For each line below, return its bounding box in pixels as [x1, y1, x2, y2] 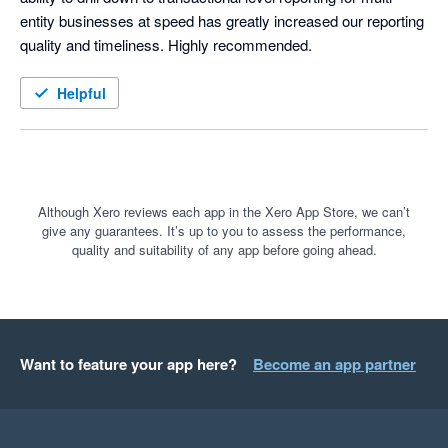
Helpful [57, 83, 106, 104]
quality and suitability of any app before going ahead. [71, 240, 377, 260]
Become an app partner [253, 353, 416, 376]
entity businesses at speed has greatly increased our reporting [20, 10, 424, 32]
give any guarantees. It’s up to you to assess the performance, [42, 221, 406, 241]
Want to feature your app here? [20, 353, 237, 376]
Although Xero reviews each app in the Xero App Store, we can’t [38, 202, 410, 222]
